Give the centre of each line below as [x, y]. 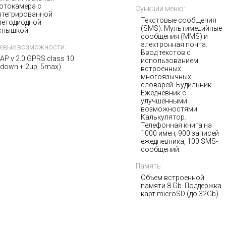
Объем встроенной [173, 178]
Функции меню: [160, 9]
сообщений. [161, 149]
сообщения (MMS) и [174, 36]
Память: [149, 166]
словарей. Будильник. [177, 85]
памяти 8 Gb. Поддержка [181, 186]
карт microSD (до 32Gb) [180, 194]
